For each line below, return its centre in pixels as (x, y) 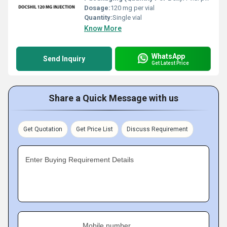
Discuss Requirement (157, 129)
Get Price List (94, 129)
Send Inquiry (64, 59)
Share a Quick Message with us (113, 98)
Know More (103, 28)
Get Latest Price (170, 63)
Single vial (127, 17)
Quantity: (98, 17)
